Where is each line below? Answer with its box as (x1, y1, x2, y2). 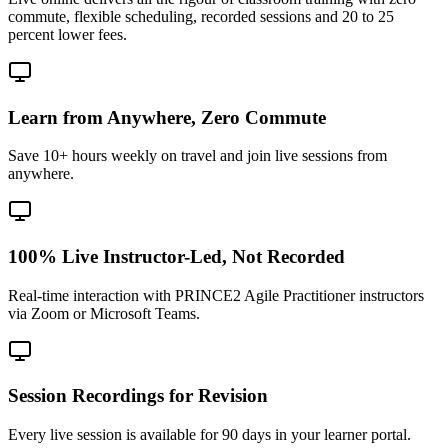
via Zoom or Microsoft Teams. (8, 304, 200, 322)
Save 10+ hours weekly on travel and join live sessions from (8, 147, 387, 165)
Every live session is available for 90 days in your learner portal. (8, 426, 411, 444)
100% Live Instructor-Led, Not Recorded (8, 246, 345, 268)
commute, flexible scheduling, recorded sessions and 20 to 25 (8, 7, 394, 25)
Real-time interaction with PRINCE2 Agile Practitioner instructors (8, 286, 424, 304)
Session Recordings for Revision (8, 385, 268, 407)
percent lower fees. (8, 25, 127, 43)
